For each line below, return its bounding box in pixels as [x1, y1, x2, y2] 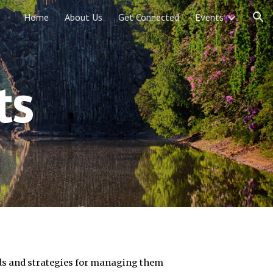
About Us [65, 11, 102, 23]
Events [195, 11, 224, 23]
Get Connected [118, 11, 179, 23]
